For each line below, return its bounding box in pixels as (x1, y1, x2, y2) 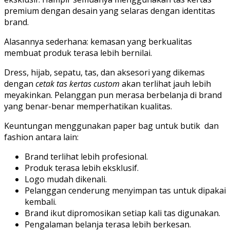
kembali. (25, 196, 56, 208)
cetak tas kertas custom (35, 78, 122, 90)
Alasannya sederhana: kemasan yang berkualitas (4, 36, 192, 48)
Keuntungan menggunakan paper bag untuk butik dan (4, 120, 219, 132)
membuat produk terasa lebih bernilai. (4, 47, 152, 59)
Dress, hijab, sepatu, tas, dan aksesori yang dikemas (4, 67, 205, 79)
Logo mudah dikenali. (25, 174, 107, 185)
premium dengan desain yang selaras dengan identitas (4, 5, 215, 17)
